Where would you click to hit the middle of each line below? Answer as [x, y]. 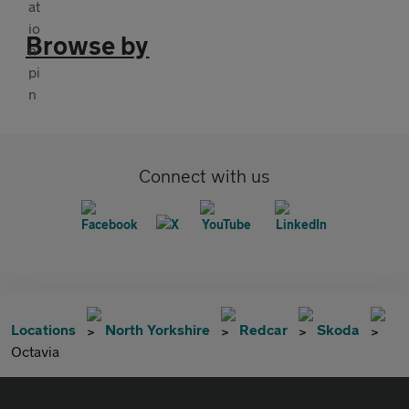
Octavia [35, 351]
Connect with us [204, 175]
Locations [43, 329]
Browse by [88, 45]
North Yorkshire [157, 329]
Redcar [263, 329]
